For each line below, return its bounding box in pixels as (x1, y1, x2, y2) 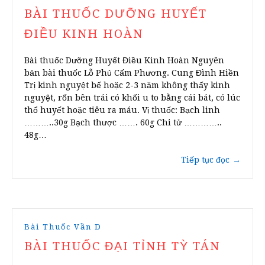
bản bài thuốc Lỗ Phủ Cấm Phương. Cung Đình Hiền (24, 68, 239, 78)
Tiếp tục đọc (181, 155, 230, 165)
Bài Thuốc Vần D (24, 222, 102, 232)
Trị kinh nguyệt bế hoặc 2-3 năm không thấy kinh (24, 80, 230, 91)
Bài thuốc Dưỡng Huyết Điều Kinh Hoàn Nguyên (24, 56, 224, 66)
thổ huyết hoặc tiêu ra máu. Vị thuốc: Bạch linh (24, 105, 220, 115)
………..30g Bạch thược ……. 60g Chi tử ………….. (24, 118, 222, 128)
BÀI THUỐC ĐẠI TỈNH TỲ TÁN (24, 239, 220, 254)
